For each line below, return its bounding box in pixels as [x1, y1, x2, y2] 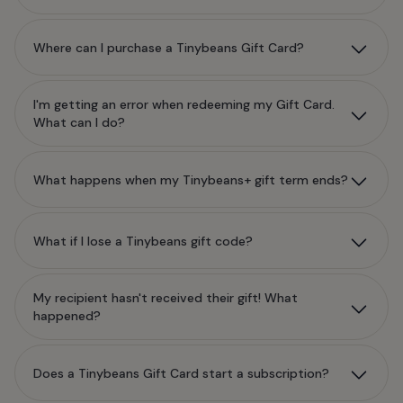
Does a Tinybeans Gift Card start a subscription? [33, 364, 329, 381]
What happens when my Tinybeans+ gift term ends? [33, 171, 348, 188]
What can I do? [33, 114, 125, 130]
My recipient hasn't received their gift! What [33, 290, 298, 306]
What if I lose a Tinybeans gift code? [33, 232, 253, 249]
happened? [33, 308, 101, 324]
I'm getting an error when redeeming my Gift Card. [33, 96, 335, 112]
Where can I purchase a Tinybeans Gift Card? [33, 39, 304, 56]
